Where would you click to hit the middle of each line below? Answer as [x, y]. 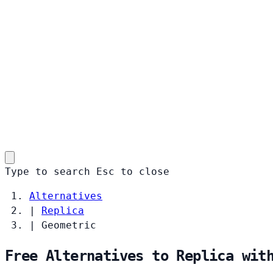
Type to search [48, 171]
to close [145, 171]
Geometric [69, 225]
